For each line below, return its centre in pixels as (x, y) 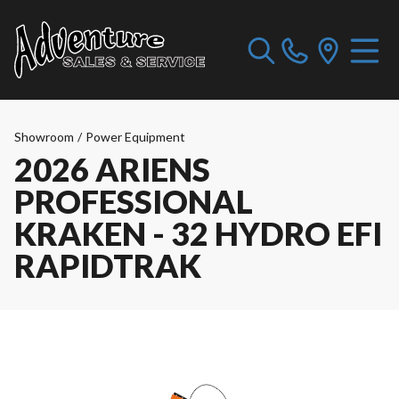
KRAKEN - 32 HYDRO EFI (198, 233)
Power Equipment (135, 137)
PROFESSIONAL (134, 201)
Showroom (44, 137)
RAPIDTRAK (108, 265)
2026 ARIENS (112, 169)
